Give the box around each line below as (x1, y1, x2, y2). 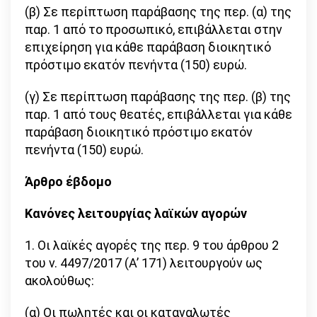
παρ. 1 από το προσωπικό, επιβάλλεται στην (25, 22, 282, 38)
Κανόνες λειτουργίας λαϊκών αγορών (25, 206, 247, 221)
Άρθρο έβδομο (25, 174, 112, 190)
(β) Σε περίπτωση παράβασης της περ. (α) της (25, 4, 292, 20)
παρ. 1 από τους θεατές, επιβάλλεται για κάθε (25, 107, 292, 122)
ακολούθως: (25, 273, 94, 289)
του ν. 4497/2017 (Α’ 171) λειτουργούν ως (25, 255, 263, 271)
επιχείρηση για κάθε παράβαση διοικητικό (25, 40, 271, 55)
